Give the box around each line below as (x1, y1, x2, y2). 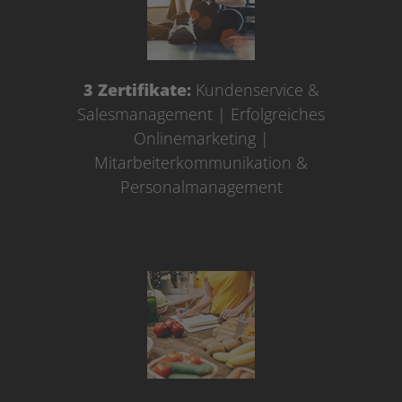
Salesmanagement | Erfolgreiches (77, 103, 325, 125)
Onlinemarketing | (133, 127, 269, 149)
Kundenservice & (190, 79, 319, 100)
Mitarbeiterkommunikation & (94, 152, 308, 173)
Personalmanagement (119, 176, 283, 197)
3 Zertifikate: (83, 79, 191, 100)
